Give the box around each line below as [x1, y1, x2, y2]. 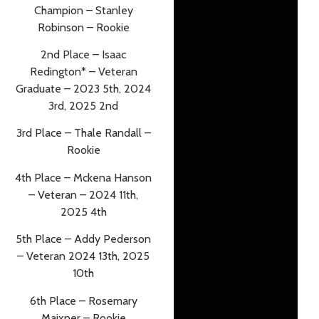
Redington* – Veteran [29, 64, 137, 78]
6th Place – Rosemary [29, 293, 137, 308]
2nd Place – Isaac [41, 47, 126, 61]
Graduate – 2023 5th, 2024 [16, 81, 151, 95]
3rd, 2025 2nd [48, 98, 118, 113]
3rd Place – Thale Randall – [16, 126, 151, 140]
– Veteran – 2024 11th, [28, 187, 138, 202]
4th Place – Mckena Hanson [15, 170, 152, 184]
